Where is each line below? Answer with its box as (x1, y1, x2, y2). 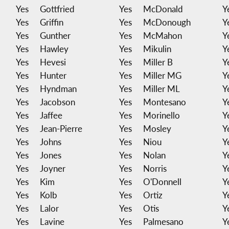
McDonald (143, 3, 183, 14)
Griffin (39, 16, 63, 28)
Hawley (39, 43, 68, 54)
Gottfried (39, 3, 75, 14)
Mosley (143, 123, 171, 134)
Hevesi (39, 56, 66, 67)
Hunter (39, 70, 66, 81)
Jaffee (39, 109, 62, 121)
